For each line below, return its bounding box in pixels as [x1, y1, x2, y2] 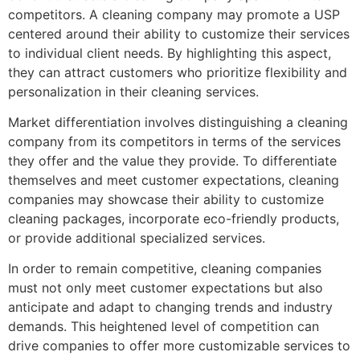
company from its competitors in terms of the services [8, 133, 341, 150]
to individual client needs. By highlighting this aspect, [8, 44, 331, 61]
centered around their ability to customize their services [8, 25, 350, 42]
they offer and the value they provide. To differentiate [8, 153, 337, 170]
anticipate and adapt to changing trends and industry [8, 299, 333, 316]
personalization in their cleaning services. [8, 83, 259, 100]
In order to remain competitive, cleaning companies [8, 260, 321, 277]
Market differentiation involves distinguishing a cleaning [8, 114, 348, 131]
